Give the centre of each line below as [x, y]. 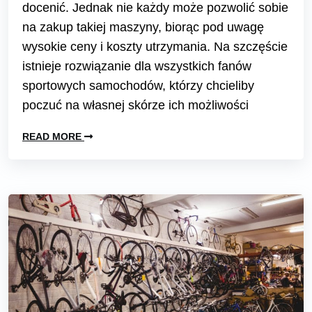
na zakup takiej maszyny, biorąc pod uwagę [143, 27]
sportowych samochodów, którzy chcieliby [138, 85]
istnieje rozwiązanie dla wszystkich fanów [137, 66]
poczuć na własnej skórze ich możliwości [135, 105]
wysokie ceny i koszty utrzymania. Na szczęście [155, 46]
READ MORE [53, 136]
